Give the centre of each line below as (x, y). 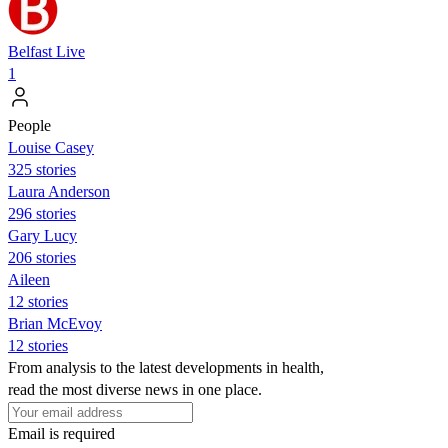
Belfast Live (46, 51)
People (29, 125)
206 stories (42, 257)
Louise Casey (51, 147)
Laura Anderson (59, 191)
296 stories (42, 213)
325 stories (42, 169)
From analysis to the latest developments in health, (166, 367)
